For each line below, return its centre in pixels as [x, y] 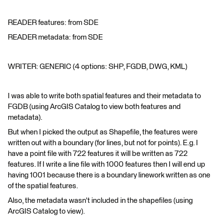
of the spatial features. [43, 186]
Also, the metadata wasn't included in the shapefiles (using [100, 201]
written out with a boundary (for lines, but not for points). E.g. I [103, 143]
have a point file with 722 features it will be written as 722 [98, 154]
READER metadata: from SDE [55, 37]
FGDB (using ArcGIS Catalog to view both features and [94, 107]
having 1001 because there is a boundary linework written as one [109, 175]
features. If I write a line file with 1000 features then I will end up [107, 164]
